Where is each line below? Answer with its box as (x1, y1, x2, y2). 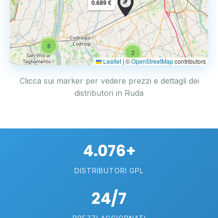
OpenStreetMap (131, 57, 173, 65)
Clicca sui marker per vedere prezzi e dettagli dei (19, 76, 199, 86)
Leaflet (102, 57, 121, 65)
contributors (173, 57, 206, 65)
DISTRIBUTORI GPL (74, 166, 144, 175)
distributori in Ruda (74, 88, 144, 98)
